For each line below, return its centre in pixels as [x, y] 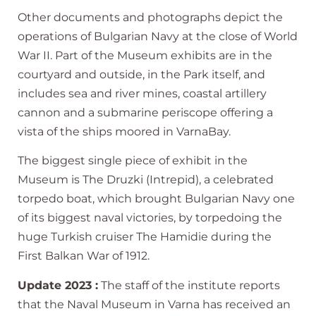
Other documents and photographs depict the [150, 17]
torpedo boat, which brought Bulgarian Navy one [156, 199]
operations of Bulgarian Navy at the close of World [158, 36]
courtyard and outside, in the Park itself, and [141, 74]
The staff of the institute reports [189, 285]
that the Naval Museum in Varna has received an [154, 304]
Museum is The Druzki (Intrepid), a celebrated [146, 180]
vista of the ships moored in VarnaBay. [124, 131]
